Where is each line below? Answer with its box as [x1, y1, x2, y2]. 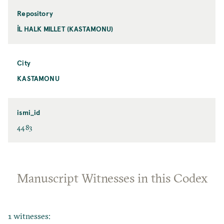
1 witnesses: [8, 210, 51, 221]
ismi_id [17, 107, 40, 117]
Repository [17, 8, 53, 18]
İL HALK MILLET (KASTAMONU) [17, 23, 113, 33]
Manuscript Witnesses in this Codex [16, 169, 207, 186]
